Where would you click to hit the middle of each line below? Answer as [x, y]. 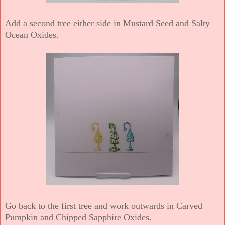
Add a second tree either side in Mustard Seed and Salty [107, 23]
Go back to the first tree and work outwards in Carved [104, 206]
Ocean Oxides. [32, 34]
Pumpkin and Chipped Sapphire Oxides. [78, 217]
